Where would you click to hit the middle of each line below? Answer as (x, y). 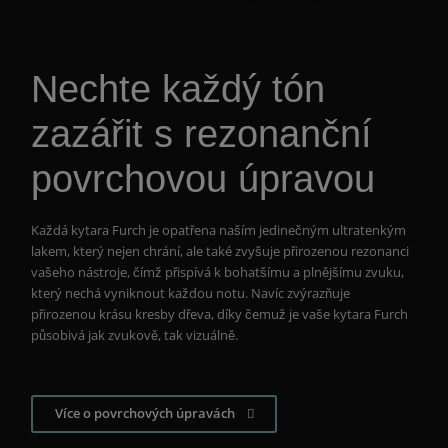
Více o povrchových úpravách (144, 413)
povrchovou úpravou (203, 179)
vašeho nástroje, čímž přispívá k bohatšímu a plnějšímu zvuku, (218, 272)
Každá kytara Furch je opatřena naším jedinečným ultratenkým (219, 230)
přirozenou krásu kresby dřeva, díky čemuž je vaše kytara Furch (220, 314)
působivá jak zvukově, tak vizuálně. (135, 335)
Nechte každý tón (178, 89)
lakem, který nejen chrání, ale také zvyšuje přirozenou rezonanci (220, 251)
